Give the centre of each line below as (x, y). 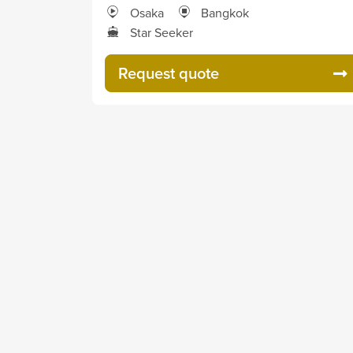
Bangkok (225, 13)
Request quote (169, 73)
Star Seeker (162, 32)
